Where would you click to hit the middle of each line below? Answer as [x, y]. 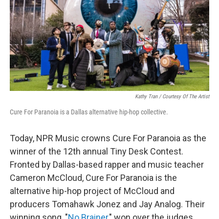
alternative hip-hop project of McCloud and [92, 191]
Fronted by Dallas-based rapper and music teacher [107, 164]
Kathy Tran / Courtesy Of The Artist [172, 97]
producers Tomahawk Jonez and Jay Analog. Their [107, 204]
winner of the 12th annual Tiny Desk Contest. [97, 151]
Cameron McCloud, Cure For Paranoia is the [93, 178]
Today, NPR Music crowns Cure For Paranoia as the [108, 138]
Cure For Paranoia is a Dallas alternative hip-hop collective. [89, 112]
